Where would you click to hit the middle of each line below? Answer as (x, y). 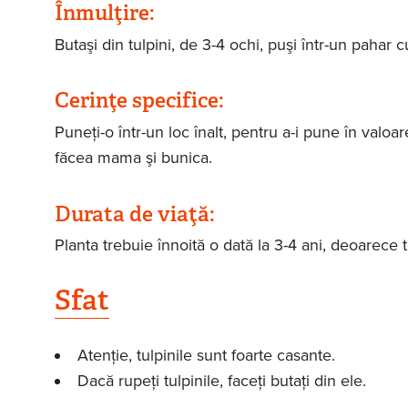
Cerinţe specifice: (141, 101)
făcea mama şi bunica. (133, 157)
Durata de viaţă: (137, 214)
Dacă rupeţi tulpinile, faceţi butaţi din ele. (221, 380)
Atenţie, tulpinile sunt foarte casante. (206, 355)
